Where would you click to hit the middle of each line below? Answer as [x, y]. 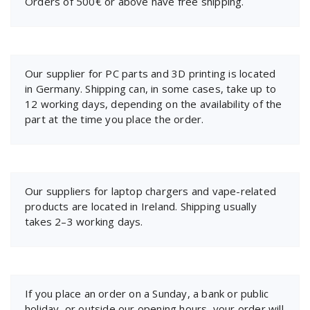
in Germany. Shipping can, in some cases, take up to [151, 88]
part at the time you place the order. [115, 119]
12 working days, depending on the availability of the [154, 103]
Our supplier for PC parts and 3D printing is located [151, 73]
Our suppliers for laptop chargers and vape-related [151, 191]
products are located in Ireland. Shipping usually [141, 206]
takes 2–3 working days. [84, 221]
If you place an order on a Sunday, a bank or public [147, 293]
